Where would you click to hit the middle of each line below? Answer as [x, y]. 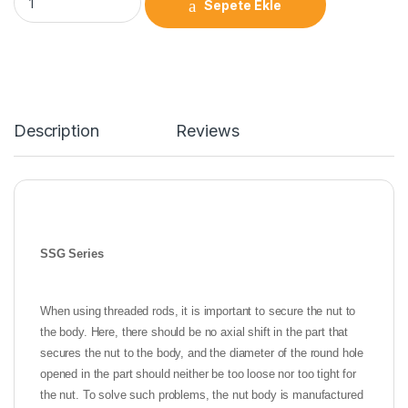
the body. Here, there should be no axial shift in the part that [194, 332]
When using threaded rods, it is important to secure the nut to [198, 311]
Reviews [208, 131]
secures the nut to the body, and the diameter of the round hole [202, 353]
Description [56, 131]
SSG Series [72, 254]
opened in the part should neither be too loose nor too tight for [199, 374]
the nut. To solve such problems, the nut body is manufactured [202, 395]
